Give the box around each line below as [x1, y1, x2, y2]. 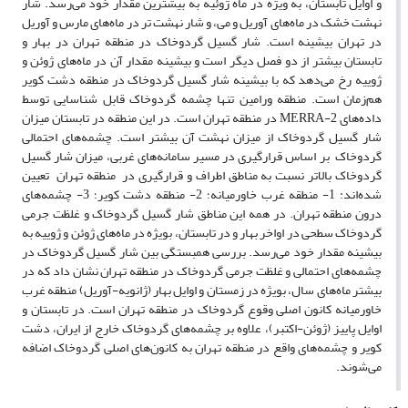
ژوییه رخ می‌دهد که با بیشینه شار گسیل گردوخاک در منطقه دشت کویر [22, 67, 382, 93]
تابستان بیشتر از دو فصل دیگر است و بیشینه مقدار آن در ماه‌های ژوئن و [22, 48, 382, 74]
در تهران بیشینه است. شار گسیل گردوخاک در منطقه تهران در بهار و [22, 29, 382, 55]
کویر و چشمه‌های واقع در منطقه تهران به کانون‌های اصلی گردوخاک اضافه [22, 335, 382, 361]
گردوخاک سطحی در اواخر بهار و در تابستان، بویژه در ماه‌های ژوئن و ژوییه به [22, 220, 382, 246]
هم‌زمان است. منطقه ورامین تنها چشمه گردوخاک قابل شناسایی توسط [22, 87, 382, 112]
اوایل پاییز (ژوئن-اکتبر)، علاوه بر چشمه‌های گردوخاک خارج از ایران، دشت [22, 316, 382, 342]
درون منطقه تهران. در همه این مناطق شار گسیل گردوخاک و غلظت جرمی [22, 201, 382, 227]
